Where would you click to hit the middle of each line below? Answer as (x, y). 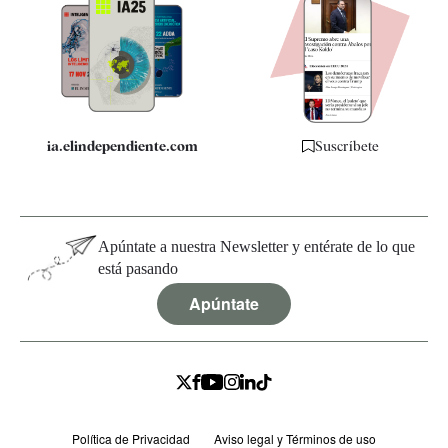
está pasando (138, 269)
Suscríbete (346, 146)
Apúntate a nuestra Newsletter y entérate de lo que (256, 247)
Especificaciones (76, 68)
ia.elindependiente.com (122, 146)
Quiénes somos (72, 38)
